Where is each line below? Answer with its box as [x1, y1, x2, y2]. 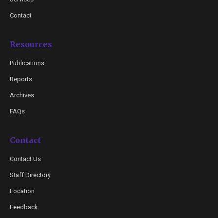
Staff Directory [10, 171, 51, 179]
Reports [10, 75, 32, 83]
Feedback [10, 203, 38, 211]
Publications [10, 59, 44, 67]
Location [10, 187, 35, 195]
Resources [10, 39, 52, 49]
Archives [10, 91, 34, 99]
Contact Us [10, 155, 41, 163]
